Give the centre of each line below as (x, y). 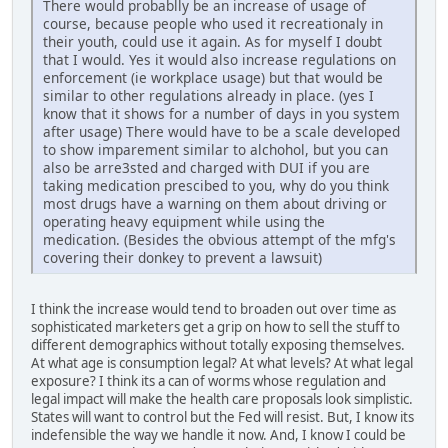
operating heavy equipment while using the (184, 222)
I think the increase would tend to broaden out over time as (213, 309)
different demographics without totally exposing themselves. (218, 345)
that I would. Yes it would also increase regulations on (219, 60)
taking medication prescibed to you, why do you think (216, 186)
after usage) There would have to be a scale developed (221, 132)
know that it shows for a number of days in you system (221, 114)
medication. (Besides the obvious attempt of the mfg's (219, 240)
